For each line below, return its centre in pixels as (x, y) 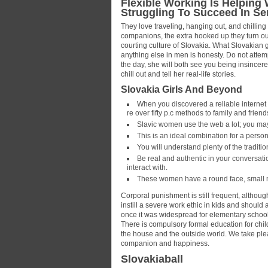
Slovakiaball (152, 259)
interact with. (147, 167)
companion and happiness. (165, 243)
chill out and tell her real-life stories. (178, 74)
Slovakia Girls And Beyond (182, 89)
